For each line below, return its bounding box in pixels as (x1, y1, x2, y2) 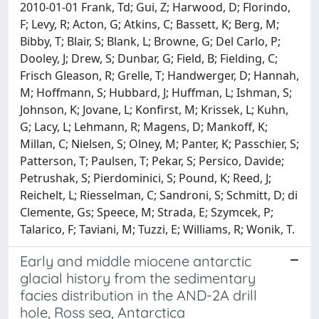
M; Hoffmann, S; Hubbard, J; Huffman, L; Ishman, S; (20, 85, 292, 100)
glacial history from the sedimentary (20, 269, 256, 287)
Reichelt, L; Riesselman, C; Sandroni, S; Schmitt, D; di (20, 187, 298, 203)
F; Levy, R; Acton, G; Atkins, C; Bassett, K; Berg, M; (20, 16, 279, 32)
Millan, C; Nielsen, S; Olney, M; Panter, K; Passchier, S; (20, 136, 299, 152)
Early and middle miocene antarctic (20, 252, 251, 270)
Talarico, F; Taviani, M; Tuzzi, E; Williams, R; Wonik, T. (20, 221, 295, 237)
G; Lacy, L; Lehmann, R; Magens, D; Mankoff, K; (20, 119, 268, 135)
